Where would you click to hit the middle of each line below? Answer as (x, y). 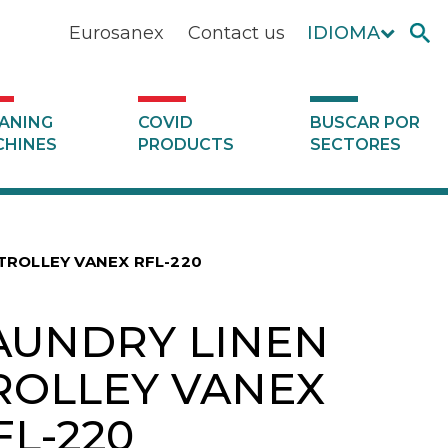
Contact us (236, 33)
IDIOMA (343, 33)
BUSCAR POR (364, 122)
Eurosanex (116, 33)
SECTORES (355, 144)
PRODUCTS (185, 144)
